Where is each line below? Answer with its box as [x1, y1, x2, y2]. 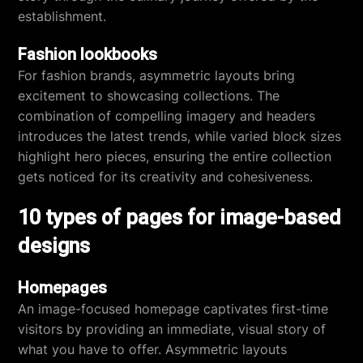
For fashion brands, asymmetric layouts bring [18, 67, 296, 83]
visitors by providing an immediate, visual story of [18, 321, 327, 337]
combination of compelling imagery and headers [18, 108, 316, 124]
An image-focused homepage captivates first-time [18, 301, 329, 317]
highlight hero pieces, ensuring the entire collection [18, 148, 332, 164]
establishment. [18, 8, 107, 24]
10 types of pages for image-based [18, 206, 342, 229]
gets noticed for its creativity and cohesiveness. [18, 169, 314, 185]
